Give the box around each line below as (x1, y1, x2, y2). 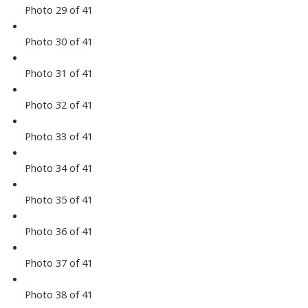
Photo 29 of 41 (24, 3, 93, 17)
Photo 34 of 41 (24, 161, 93, 175)
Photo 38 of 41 (24, 287, 93, 302)
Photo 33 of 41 (24, 129, 93, 144)
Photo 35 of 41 (24, 192, 93, 207)
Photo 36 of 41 (24, 224, 93, 239)
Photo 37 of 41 (24, 256, 93, 270)
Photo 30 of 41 (24, 34, 93, 49)
